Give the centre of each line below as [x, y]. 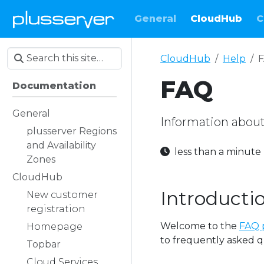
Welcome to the [200, 226]
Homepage [55, 227]
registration [56, 209]
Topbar [44, 244]
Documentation [54, 86]
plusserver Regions [72, 131]
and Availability [61, 145]
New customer [62, 195]
